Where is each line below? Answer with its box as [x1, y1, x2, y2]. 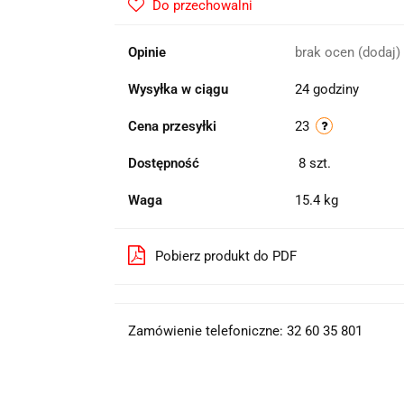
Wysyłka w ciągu [127, 81, 228, 97]
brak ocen [294, 44, 358, 60]
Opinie [127, 44, 166, 60]
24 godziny [294, 81, 359, 97]
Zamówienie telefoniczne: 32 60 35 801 [127, 323, 363, 339]
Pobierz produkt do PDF [154, 248, 297, 264]
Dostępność [127, 155, 199, 171]
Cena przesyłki [127, 118, 216, 134]
